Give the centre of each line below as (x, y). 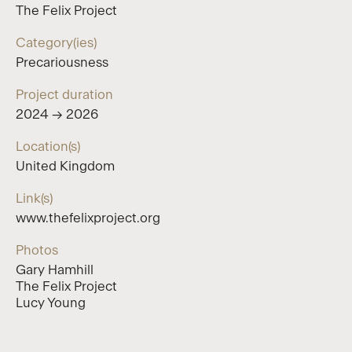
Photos (37, 250)
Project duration (64, 94)
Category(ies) (56, 42)
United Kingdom (65, 166)
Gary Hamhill (55, 269)
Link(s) (34, 198)
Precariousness (62, 62)
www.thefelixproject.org (88, 218)
